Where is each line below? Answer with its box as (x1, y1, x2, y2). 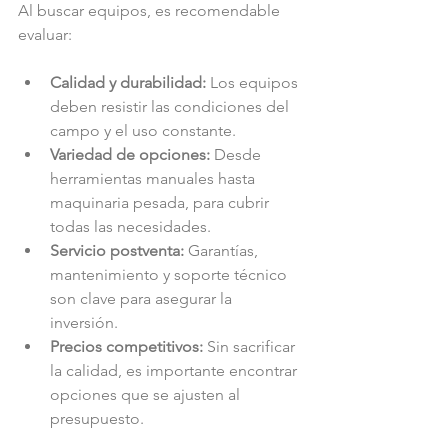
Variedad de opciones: (50, 144, 210, 164)
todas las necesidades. (50, 216, 211, 236)
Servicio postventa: (50, 240, 184, 260)
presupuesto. (50, 408, 144, 428)
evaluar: (18, 24, 72, 44)
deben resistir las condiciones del (50, 96, 293, 116)
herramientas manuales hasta (50, 168, 259, 188)
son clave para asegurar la (50, 288, 236, 308)
